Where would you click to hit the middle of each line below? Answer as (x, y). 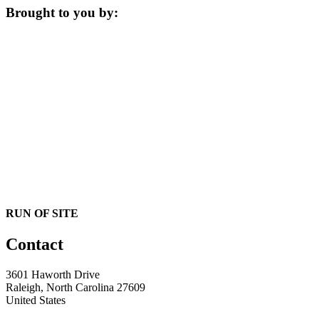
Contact (35, 244)
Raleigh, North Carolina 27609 (75, 287)
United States (36, 300)
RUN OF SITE (42, 213)
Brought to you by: (62, 12)
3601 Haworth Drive (53, 274)
